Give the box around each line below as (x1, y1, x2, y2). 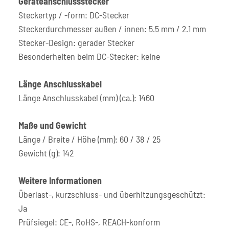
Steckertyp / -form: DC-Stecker (18, 9, 129, 20)
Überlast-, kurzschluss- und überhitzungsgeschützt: (18, 188, 205, 200)
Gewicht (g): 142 (18, 147, 74, 158)
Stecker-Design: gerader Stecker (18, 36, 134, 48)
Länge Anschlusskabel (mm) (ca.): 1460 (18, 91, 154, 103)
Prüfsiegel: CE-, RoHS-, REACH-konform (18, 216, 160, 227)
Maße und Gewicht (18, 119, 86, 131)
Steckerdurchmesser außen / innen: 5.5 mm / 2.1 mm (18, 22, 206, 34)
